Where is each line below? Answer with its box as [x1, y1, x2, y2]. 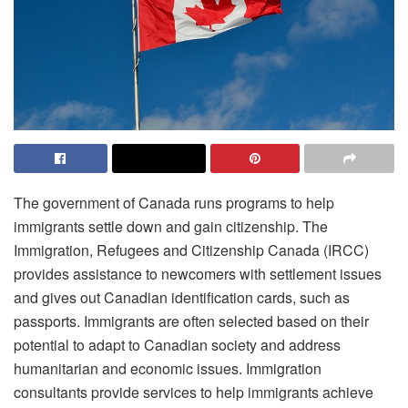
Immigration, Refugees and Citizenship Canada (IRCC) [14, 239, 369, 260]
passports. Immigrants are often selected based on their [14, 310, 369, 331]
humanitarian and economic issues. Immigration [14, 357, 321, 379]
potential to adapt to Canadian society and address [14, 333, 341, 355]
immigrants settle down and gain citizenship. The [14, 215, 328, 237]
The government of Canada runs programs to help [14, 191, 334, 213]
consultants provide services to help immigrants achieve [14, 381, 373, 403]
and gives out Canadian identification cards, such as [14, 286, 350, 308]
